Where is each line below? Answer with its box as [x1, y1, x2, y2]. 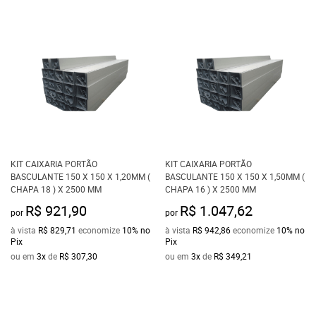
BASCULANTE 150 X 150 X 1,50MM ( [165, 171, 305, 182]
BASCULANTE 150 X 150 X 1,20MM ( [11, 171, 150, 182]
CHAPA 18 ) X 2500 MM [11, 183, 102, 195]
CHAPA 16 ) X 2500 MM [165, 183, 256, 195]
